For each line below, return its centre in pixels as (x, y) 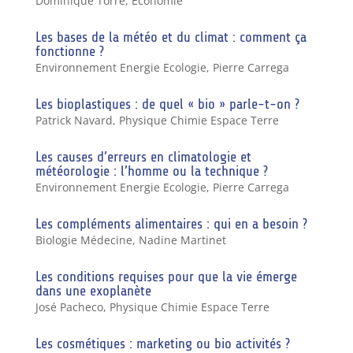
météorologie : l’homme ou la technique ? (151, 171)
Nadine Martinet (182, 240)
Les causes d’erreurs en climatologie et (143, 156)
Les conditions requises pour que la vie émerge (166, 276)
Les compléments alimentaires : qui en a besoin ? (171, 223)
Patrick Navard (74, 120)
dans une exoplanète (93, 290)
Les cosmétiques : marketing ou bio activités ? (162, 343)
